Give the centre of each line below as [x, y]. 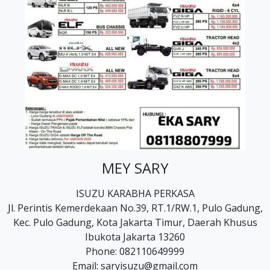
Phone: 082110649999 [135, 251]
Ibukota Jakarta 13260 [135, 237]
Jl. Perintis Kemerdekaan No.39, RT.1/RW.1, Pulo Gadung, [135, 208]
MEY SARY [135, 168]
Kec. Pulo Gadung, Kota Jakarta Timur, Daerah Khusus [135, 222]
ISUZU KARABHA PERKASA [135, 193]
